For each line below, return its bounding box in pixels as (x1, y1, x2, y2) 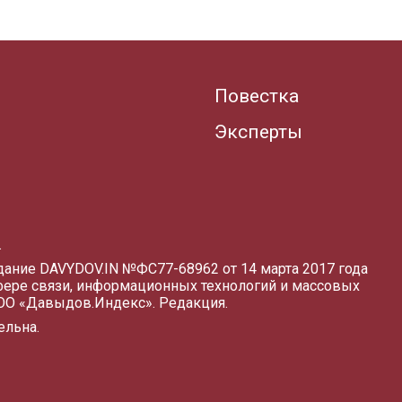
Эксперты (214, 121, 302, 143)
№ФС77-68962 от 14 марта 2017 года (122, 260, 368, 277)
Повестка (214, 85, 299, 107)
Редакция (159, 294, 225, 311)
